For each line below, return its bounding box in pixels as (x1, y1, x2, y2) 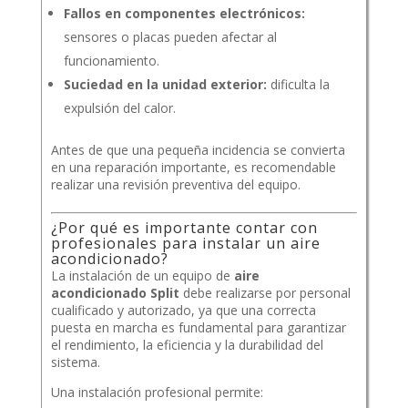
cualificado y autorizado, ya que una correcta (50, 301, 316, 320)
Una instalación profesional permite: (50, 383, 263, 402)
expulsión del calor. (63, 99, 176, 117)
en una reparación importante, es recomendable (50, 158, 336, 177)
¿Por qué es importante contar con (50, 218, 318, 239)
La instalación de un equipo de (50, 267, 234, 285)
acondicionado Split (50, 284, 179, 302)
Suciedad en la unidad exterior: (63, 76, 267, 94)
